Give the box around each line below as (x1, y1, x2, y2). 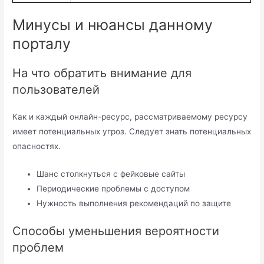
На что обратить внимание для (12, 65, 192, 80)
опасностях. (12, 141, 61, 151)
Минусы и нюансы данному (12, 15, 213, 34)
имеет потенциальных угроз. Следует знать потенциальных (12, 126, 252, 136)
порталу (12, 34, 71, 52)
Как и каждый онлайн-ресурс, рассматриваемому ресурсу (12, 111, 248, 121)
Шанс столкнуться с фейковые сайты (37, 169, 186, 179)
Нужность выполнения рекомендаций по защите (37, 198, 232, 208)
